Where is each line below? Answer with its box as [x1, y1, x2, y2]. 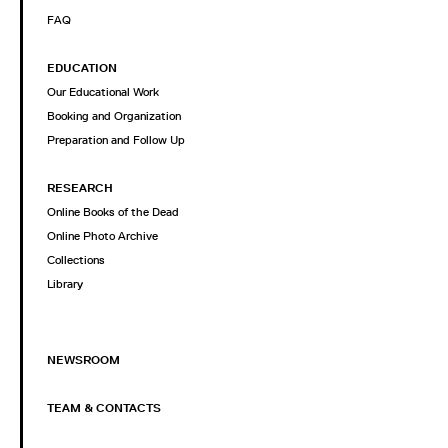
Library [47, 277, 83, 292]
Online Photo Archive [47, 229, 158, 244]
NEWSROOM [47, 353, 120, 368]
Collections [47, 253, 105, 268]
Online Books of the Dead [47, 205, 179, 220]
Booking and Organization [47, 109, 181, 124]
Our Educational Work [47, 85, 159, 100]
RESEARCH [47, 181, 113, 196]
